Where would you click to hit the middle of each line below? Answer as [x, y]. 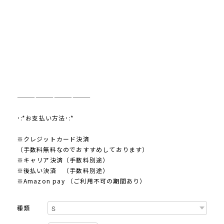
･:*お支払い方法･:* [45, 118]
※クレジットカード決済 [53, 139]
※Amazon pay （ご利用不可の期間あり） [81, 181]
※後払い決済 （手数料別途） [63, 170]
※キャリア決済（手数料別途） [63, 160]
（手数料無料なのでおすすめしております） [83, 149]
